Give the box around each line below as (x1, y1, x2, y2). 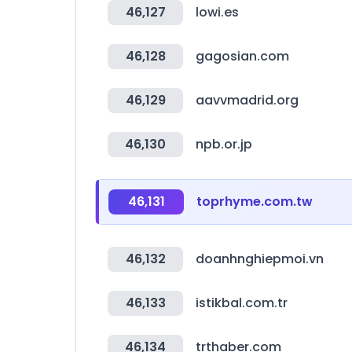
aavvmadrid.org (196, 91, 299, 109)
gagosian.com (196, 47, 289, 65)
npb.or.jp (196, 135, 252, 153)
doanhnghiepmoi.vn (196, 250, 324, 268)
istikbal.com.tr (196, 294, 288, 312)
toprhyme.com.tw (196, 192, 313, 211)
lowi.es (196, 3, 239, 21)
